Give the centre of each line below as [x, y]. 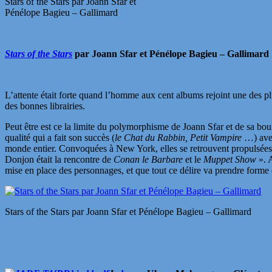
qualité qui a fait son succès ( [60, 137]
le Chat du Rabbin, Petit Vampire [179, 137]
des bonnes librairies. [45, 106]
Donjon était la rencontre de [59, 159]
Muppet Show [231, 159]
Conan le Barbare [148, 159]
